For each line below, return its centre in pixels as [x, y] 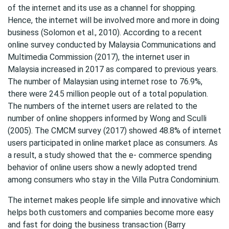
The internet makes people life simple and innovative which [114, 200]
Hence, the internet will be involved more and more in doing [113, 20]
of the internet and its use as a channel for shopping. [102, 8]
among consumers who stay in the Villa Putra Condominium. [114, 180]
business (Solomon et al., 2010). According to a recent [105, 32]
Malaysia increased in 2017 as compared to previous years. [113, 69]
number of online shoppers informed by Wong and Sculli [107, 118]
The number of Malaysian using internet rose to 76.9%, [105, 82]
